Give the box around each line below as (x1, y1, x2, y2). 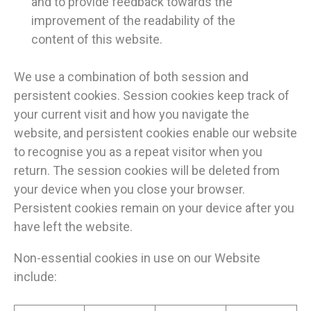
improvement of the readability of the (31, 13, 235, 28)
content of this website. (31, 32, 162, 47)
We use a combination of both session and (14, 69, 249, 85)
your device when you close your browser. (14, 182, 245, 197)
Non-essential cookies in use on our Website (14, 251, 260, 266)
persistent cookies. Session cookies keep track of (14, 88, 289, 103)
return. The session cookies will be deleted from (14, 163, 280, 178)
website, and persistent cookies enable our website (14, 126, 297, 141)
